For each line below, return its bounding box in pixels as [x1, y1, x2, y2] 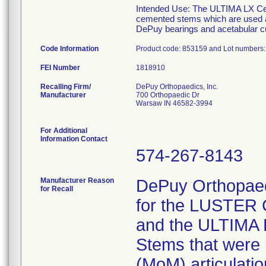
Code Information [40, 45, 99, 53]
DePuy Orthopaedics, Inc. [136, 83, 218, 91]
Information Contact [40, 135, 107, 143]
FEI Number [40, 64, 80, 72]
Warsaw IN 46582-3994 [136, 99, 213, 107]
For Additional [40, 126, 87, 135]
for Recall [40, 185, 73, 193]
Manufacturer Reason [40, 176, 114, 185]
